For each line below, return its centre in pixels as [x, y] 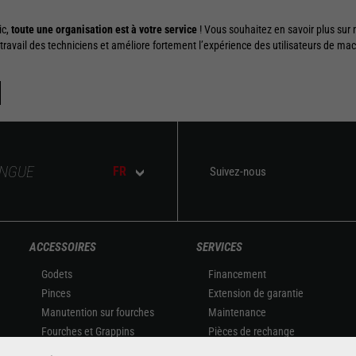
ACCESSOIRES [62, 247]
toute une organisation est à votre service [104, 29]
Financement [237, 274]
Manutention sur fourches [97, 312]
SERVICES [219, 247]
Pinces [56, 293]
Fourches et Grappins [87, 331]
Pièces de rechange [251, 331]
